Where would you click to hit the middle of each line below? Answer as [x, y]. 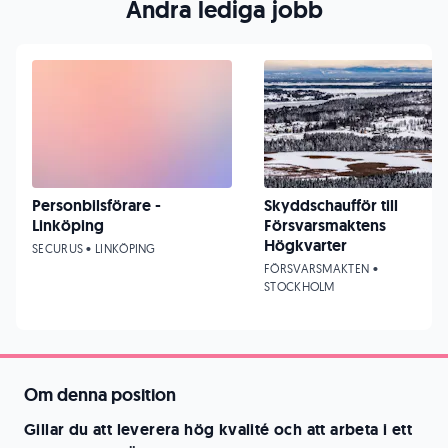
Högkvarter [305, 245]
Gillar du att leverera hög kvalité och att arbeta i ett [218, 429]
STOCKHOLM [299, 286]
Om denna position [100, 395]
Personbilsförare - [96, 205]
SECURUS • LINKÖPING [94, 248]
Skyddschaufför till [331, 205]
